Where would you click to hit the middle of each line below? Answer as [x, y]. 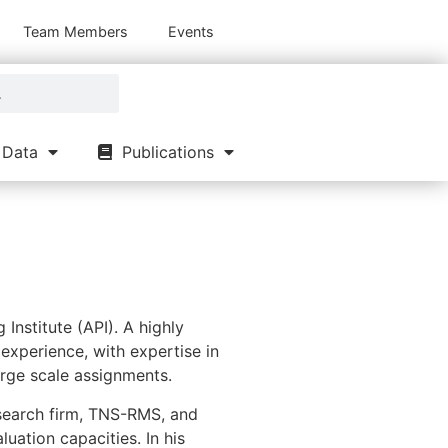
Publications [163, 152]
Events [191, 31]
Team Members [75, 31]
